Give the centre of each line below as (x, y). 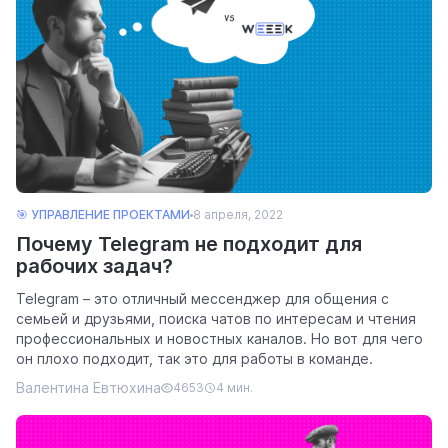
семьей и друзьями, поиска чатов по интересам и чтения (216, 318)
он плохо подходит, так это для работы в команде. (194, 358)
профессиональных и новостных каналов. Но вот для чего (219, 338)
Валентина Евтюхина (88, 387)
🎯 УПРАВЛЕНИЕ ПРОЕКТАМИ (103, 214)
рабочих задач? (94, 266)
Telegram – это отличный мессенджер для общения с (202, 298)
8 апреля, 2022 (238, 214)
